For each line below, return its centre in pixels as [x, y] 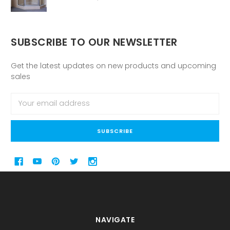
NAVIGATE [115, 219]
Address [26, 109]
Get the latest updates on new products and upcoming [113, 65]
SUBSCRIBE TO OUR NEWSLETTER [94, 42]
